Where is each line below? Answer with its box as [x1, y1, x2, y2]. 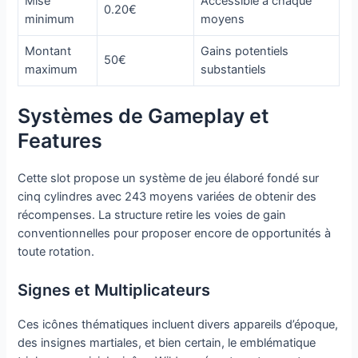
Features [18, 129, 103, 153]
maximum [25, 62, 78, 78]
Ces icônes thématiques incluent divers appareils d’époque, [18, 316, 339, 332]
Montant [25, 44, 72, 59]
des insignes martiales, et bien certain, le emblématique [18, 335, 316, 350]
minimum [25, 12, 75, 27]
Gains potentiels [201, 44, 289, 59]
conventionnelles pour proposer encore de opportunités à [18, 226, 332, 241]
